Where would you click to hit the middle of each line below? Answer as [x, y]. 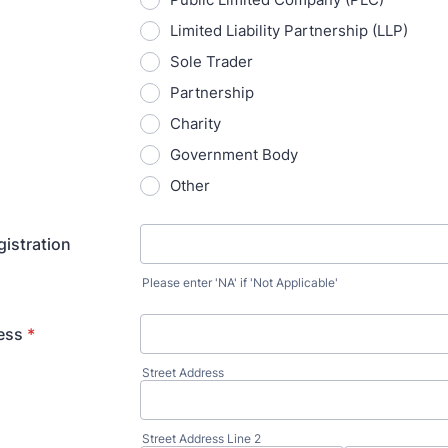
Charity [195, 123]
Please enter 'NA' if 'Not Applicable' [240, 282]
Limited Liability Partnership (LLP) [289, 30]
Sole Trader [211, 61]
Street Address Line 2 [201, 438]
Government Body [234, 154]
